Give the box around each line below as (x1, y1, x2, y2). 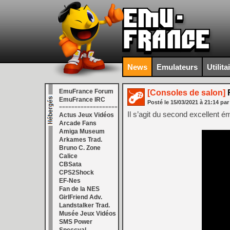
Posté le (147, 99, 170, 105)
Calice (59, 152, 78, 160)
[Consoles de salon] (147, 88, 225, 97)
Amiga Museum (59, 128, 105, 135)
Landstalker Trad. (59, 202, 110, 209)
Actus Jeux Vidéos (59, 111, 114, 119)
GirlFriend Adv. (59, 194, 102, 201)
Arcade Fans (59, 120, 97, 127)
